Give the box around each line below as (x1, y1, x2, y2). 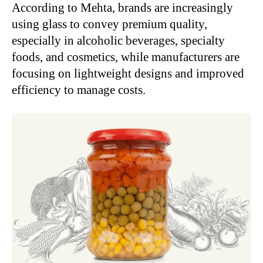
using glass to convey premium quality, (12, 17, 207, 32)
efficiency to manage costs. (12, 83, 146, 97)
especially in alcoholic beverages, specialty (12, 33, 225, 48)
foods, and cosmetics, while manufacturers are (12, 50, 240, 65)
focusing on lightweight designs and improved (12, 66, 244, 81)
